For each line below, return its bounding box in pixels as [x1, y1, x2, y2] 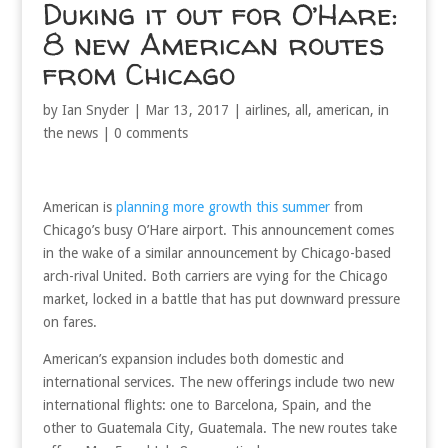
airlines [244, 101, 287, 118]
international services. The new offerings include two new [42, 373, 394, 390]
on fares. [42, 313, 97, 330]
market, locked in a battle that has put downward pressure [42, 290, 400, 307]
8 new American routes [42, 22, 384, 64]
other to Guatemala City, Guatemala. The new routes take [42, 419, 397, 436]
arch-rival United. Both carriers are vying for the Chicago [42, 267, 388, 284]
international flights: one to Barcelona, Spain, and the [42, 396, 371, 413]
